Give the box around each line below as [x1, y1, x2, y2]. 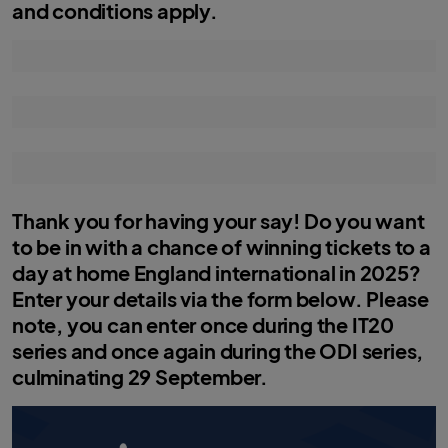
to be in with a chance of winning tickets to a [12, 234, 431, 259]
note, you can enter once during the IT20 [12, 312, 394, 337]
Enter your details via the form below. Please [12, 286, 429, 311]
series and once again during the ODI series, [12, 338, 424, 363]
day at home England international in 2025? [12, 260, 421, 285]
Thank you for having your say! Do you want [12, 208, 425, 233]
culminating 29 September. [12, 364, 269, 389]
